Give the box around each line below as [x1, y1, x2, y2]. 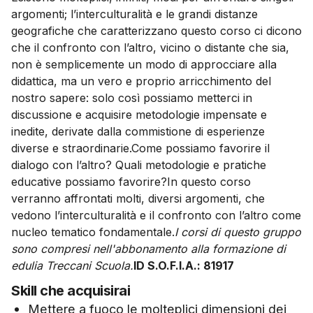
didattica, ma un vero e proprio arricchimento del [11, 74, 271, 89]
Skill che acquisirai [11, 282, 130, 300]
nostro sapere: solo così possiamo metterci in [11, 91, 252, 105]
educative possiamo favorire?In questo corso [11, 175, 251, 189]
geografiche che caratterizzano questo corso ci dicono [11, 24, 302, 38]
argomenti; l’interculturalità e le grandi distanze [11, 7, 258, 22]
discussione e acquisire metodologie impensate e [11, 108, 267, 122]
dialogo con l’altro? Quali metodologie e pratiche [11, 158, 266, 173]
